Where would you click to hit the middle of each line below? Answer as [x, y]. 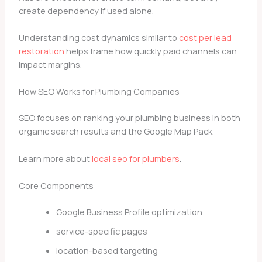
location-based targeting [107, 250]
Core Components [56, 185]
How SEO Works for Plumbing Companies [99, 92]
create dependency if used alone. [86, 10]
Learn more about [55, 158]
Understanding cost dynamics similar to [99, 38]
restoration [41, 51]
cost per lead [205, 38]
